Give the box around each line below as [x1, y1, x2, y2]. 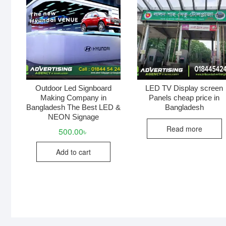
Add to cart [56, 147, 91, 157]
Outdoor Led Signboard [35, 84, 112, 93]
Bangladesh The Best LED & [26, 103, 121, 112]
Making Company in [40, 93, 107, 102]
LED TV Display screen [145, 84, 223, 93]
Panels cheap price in [149, 93, 220, 102]
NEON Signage [48, 112, 99, 122]
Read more [166, 123, 202, 134]
